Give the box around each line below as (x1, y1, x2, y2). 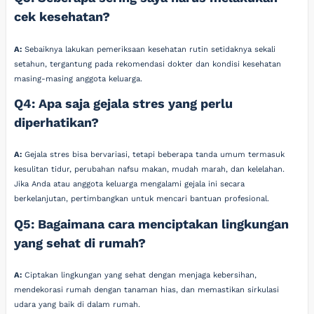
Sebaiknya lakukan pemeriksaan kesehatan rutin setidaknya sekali (22, 44, 276, 54)
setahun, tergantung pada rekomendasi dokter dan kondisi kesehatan (14, 59, 282, 69)
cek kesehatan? (14, 9, 111, 24)
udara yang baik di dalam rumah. (14, 300, 141, 309)
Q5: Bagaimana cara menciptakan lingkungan (14, 216, 289, 231)
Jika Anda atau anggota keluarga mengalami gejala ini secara (14, 179, 245, 189)
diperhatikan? (14, 114, 100, 130)
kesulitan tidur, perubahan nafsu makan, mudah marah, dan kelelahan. (14, 165, 285, 175)
